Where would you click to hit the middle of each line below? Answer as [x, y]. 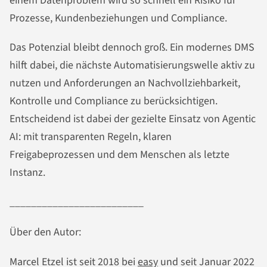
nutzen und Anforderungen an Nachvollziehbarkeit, [125, 83]
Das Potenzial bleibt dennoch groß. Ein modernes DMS [132, 48]
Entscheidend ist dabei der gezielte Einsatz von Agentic [133, 119]
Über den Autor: [45, 232]
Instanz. [27, 173]
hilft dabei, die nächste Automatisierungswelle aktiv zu [132, 66]
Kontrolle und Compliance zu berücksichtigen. [114, 101]
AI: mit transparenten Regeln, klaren [91, 137]
